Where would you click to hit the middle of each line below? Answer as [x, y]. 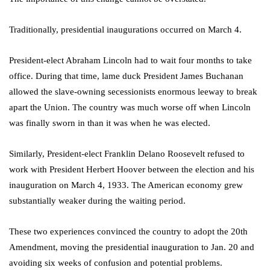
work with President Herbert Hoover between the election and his [132, 170]
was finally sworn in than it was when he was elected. [110, 123]
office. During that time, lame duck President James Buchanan [126, 76]
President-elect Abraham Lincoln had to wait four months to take [130, 61]
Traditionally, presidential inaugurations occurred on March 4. [127, 30]
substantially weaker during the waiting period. [97, 201]
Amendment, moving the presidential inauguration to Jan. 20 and [132, 247]
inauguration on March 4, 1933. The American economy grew [126, 185]
